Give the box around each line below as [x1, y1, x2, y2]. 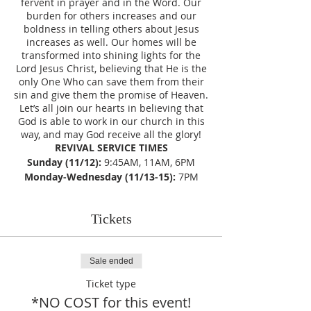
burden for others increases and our [26, 9, 196, 22]
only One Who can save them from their [18, 75, 204, 88]
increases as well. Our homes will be [26, 35, 196, 49]
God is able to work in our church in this [17, 115, 205, 128]
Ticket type [86, 277, 136, 290]
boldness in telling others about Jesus [23, 22, 199, 35]
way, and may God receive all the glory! [21, 128, 201, 141]
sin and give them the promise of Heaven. [14, 88, 208, 101]
